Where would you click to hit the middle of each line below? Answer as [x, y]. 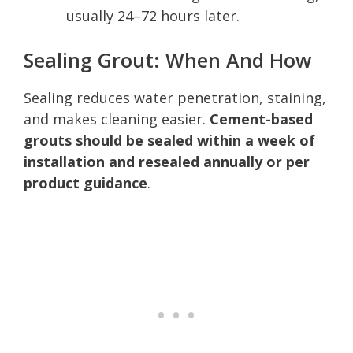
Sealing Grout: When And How [167, 59]
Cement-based [261, 119]
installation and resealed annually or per [167, 161]
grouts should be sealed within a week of [169, 140]
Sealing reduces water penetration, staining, [175, 97]
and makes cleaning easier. [117, 119]
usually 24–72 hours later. [153, 15]
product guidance [85, 182]
